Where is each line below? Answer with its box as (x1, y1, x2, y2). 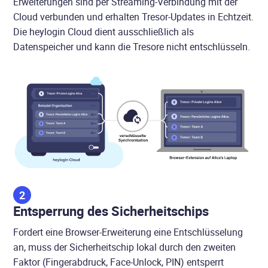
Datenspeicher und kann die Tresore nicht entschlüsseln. (13, 40, 251, 54)
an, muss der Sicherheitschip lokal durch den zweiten (13, 240, 236, 254)
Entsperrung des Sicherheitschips (13, 202, 209, 220)
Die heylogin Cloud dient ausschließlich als (13, 25, 194, 39)
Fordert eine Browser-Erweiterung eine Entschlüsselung (13, 225, 243, 239)
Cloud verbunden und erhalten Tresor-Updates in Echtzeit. (13, 10, 254, 24)
